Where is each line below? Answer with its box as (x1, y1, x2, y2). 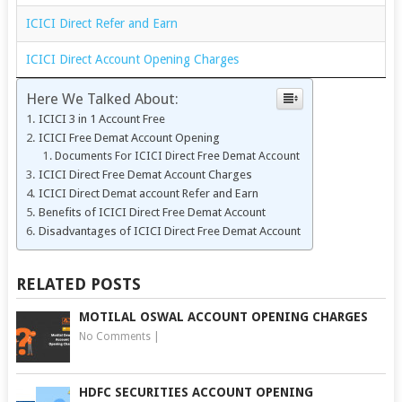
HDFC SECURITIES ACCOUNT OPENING (78, 384, 313, 399)
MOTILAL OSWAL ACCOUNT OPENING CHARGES (78, 309, 368, 324)
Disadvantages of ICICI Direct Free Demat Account (38, 223, 303, 238)
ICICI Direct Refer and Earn (25, 15, 178, 31)
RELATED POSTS (15, 274, 141, 293)
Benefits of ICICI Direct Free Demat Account (38, 205, 266, 219)
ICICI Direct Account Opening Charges (25, 51, 239, 66)
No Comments (78, 329, 151, 343)
